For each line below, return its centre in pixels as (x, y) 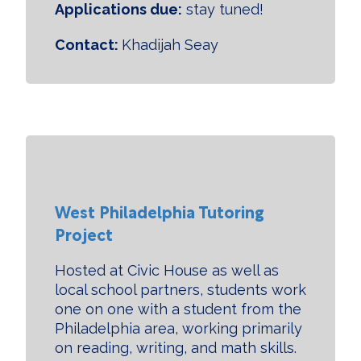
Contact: (88, 45)
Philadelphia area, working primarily (178, 328)
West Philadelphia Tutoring (160, 211)
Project (84, 233)
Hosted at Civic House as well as (167, 270)
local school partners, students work (180, 290)
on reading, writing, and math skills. (176, 348)
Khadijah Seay (170, 45)
